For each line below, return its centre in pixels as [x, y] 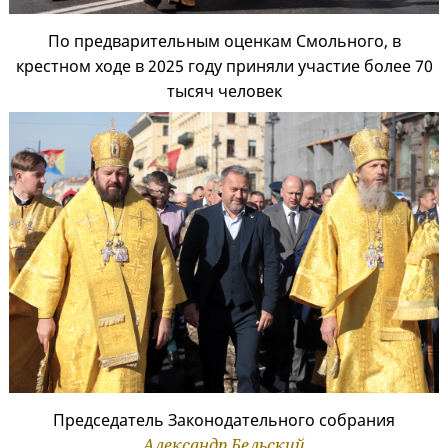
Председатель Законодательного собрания [224, 419]
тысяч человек [224, 90]
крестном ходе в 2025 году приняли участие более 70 [224, 65]
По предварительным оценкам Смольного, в [224, 40]
